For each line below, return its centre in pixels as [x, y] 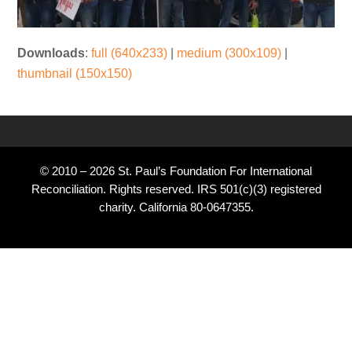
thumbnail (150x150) [75, 74]
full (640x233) [130, 53]
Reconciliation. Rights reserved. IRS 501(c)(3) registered [176, 190]
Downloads [51, 53]
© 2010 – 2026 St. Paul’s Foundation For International [176, 172]
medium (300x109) [229, 53]
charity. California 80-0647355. [176, 208]
